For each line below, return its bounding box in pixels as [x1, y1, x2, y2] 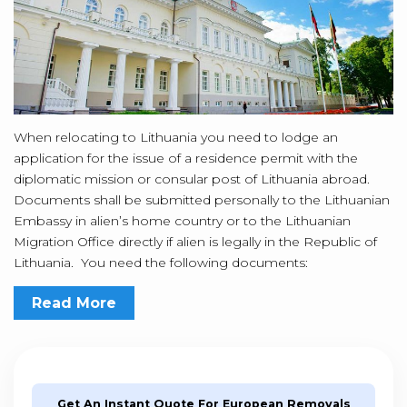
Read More [32, 294, 116, 313]
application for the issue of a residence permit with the [14, 150, 358, 167]
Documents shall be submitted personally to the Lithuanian [14, 192, 390, 209]
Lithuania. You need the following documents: [14, 254, 308, 272]
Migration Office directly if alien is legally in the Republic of [14, 233, 377, 251]
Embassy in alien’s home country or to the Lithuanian [14, 213, 351, 230]
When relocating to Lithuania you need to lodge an [14, 129, 338, 146]
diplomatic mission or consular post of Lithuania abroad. [14, 171, 370, 188]
